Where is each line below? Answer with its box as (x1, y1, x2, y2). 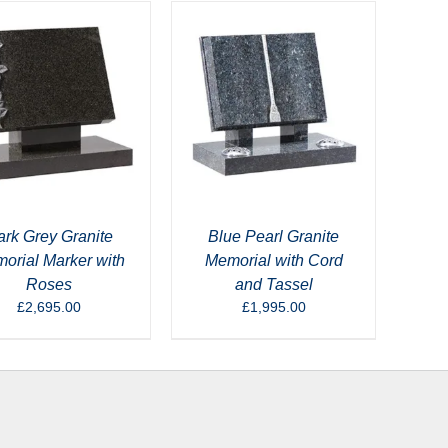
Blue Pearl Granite (208, 227, 339, 245)
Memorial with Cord (204, 251, 343, 269)
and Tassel (234, 275, 313, 293)
